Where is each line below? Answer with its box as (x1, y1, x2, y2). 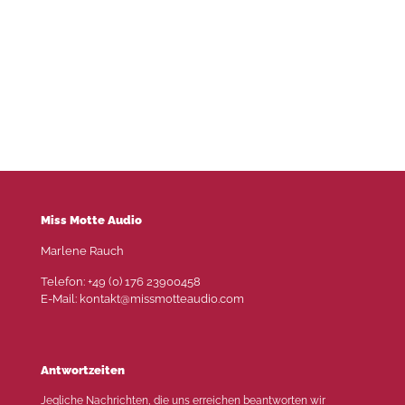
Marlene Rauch (41, 244, 124, 258)
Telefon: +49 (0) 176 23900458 (41, 275, 201, 288)
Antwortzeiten (41, 363, 125, 377)
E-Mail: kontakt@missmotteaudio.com (41, 292, 244, 306)
